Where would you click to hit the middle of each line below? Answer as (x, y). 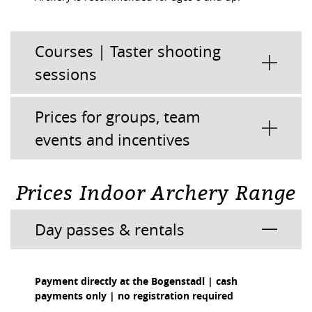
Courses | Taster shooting (128, 51)
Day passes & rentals (110, 229)
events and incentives (112, 140)
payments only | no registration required (135, 296)
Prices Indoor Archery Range (156, 192)
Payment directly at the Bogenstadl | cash (136, 281)
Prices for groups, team (117, 117)
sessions (66, 74)
